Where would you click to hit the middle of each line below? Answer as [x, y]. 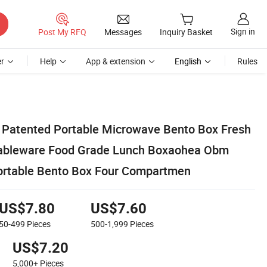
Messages [123, 32]
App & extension [116, 61]
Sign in [243, 32]
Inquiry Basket [186, 32]
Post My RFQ [62, 32]
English [188, 61]
